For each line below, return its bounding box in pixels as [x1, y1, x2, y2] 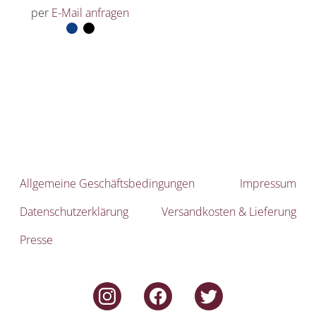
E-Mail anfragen [51, 5, 130, 21]
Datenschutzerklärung [20, 204, 128, 220]
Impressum [240, 176, 296, 192]
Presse [20, 232, 53, 248]
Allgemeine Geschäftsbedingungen [20, 176, 195, 192]
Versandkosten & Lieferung [162, 204, 296, 220]
